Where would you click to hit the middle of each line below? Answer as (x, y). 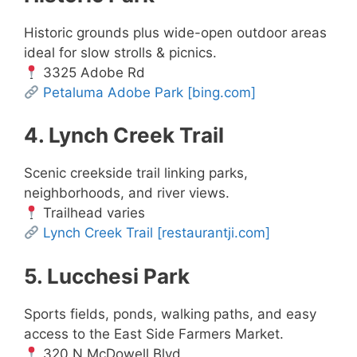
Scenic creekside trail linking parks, (136, 173)
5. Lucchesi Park (107, 276)
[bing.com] (222, 92)
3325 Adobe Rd (92, 72)
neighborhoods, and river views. (127, 193)
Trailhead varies (92, 213)
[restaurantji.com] (214, 233)
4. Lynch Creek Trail (124, 135)
